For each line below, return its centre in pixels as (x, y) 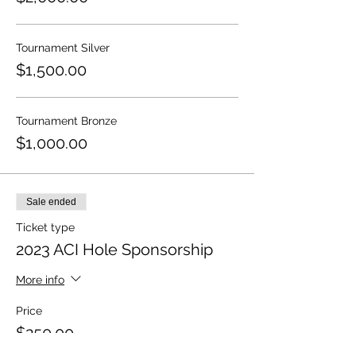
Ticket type (45, 227)
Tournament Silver (63, 48)
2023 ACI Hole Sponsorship (114, 250)
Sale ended (51, 202)
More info (40, 279)
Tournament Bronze (66, 121)
